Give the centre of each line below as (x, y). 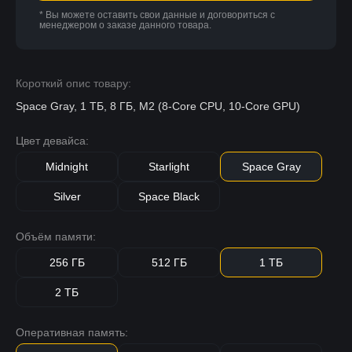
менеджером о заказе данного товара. (125, 25)
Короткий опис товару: (73, 83)
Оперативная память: (72, 332)
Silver (67, 196)
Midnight (67, 166)
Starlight (169, 166)
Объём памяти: (56, 236)
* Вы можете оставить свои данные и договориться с (157, 15)
